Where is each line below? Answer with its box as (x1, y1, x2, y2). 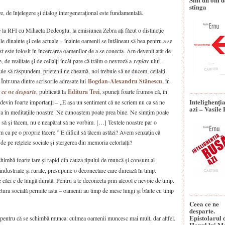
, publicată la (36, 87, 68, 95)
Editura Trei (68, 87, 99, 96)
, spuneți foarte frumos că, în (99, 87, 167, 95)
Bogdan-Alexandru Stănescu (88, 77, 162, 85)
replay (134, 57, 149, 65)
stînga (189, 2, 206, 12)
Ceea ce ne (189, 199, 219, 208)
